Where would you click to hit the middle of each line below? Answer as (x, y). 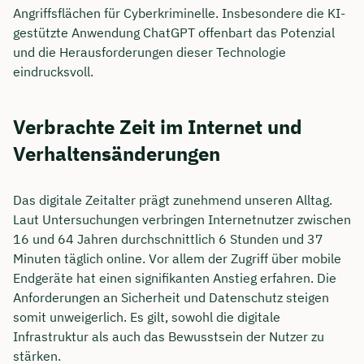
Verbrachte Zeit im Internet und (158, 127)
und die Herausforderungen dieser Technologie (149, 52)
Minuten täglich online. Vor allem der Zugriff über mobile (177, 258)
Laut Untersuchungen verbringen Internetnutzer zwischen (182, 219)
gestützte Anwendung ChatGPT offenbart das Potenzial (174, 32)
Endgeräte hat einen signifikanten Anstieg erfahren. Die (175, 277)
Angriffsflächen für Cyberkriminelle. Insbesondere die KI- (179, 13)
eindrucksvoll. (53, 71)
